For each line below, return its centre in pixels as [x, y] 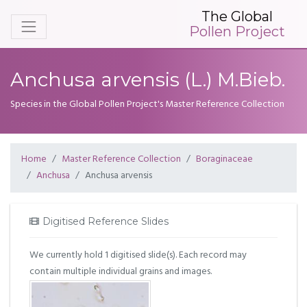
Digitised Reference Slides [105, 221]
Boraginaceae [224, 159]
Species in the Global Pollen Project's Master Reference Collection [147, 105]
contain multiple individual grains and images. [121, 271]
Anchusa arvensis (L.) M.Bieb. [148, 79]
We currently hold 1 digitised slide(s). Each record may [138, 255]
